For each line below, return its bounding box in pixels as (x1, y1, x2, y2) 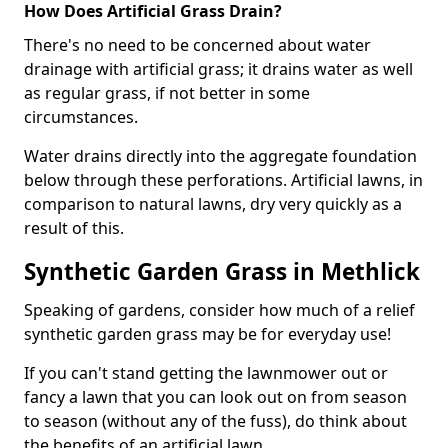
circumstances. (24, 106, 138, 128)
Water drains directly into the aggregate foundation (24, 145, 417, 167)
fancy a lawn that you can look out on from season (24, 386, 407, 408)
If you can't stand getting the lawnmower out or (24, 362, 388, 384)
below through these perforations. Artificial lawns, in (24, 169, 423, 191)
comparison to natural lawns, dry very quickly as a (24, 193, 402, 215)
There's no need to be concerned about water (24, 34, 371, 56)
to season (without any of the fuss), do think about (24, 410, 407, 432)
